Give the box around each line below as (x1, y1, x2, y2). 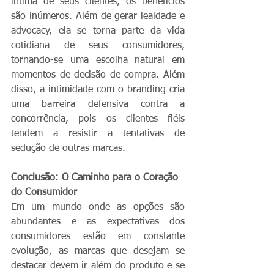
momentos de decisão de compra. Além (11, 70, 185, 80)
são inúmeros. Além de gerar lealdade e (11, 11, 185, 21)
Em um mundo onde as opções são (11, 202, 185, 212)
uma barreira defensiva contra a (11, 99, 185, 109)
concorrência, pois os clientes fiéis (11, 114, 185, 124)
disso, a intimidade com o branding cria (11, 84, 185, 95)
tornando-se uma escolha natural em (11, 55, 185, 65)
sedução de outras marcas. (11, 143, 125, 154)
